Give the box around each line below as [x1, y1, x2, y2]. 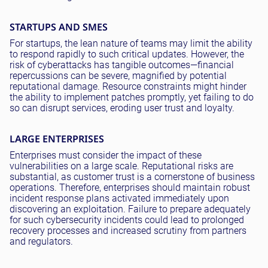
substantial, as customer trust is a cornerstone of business [10, 171, 255, 182]
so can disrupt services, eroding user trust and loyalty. [10, 102, 234, 114]
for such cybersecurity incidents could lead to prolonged [10, 214, 244, 226]
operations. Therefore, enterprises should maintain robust [10, 182, 250, 193]
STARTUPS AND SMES [10, 20, 108, 33]
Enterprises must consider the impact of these [10, 150, 202, 161]
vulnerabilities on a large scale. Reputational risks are [10, 160, 233, 172]
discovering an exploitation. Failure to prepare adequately [10, 203, 251, 215]
